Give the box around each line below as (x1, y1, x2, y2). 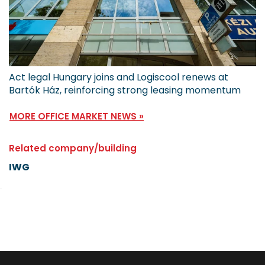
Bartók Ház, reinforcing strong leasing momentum (9, 83, 241, 98)
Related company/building (9, 141, 137, 154)
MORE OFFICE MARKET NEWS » (9, 109, 144, 122)
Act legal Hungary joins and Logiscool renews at (9, 70, 228, 85)
